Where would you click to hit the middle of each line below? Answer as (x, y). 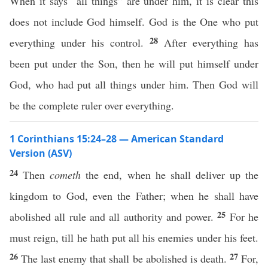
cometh (66, 175)
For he (244, 217)
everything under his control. (80, 42)
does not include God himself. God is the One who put (134, 22)
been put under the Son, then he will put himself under (134, 63)
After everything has (211, 42)
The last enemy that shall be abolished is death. (125, 258)
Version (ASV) (41, 153)
